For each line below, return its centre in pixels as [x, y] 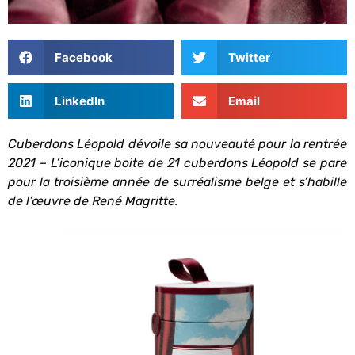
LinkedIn [79, 101]
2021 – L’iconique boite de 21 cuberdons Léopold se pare [177, 163]
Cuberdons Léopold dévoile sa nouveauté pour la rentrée [177, 144]
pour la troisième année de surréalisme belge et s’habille [177, 182]
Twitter [249, 57]
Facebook [83, 57]
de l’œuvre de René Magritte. [93, 201]
